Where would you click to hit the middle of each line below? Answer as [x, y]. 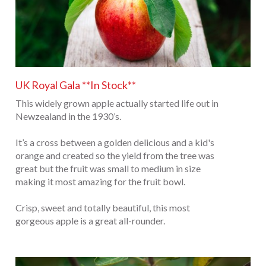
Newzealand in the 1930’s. [68, 116]
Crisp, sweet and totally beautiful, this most [103, 207]
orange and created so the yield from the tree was [115, 155]
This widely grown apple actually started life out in [117, 103]
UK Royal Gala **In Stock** [76, 85]
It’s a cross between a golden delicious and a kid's [115, 142]
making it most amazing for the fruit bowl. [100, 181]
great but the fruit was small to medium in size [108, 168]
